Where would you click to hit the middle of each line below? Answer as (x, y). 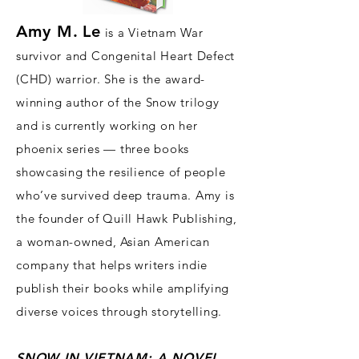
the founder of (60, 219)
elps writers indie (157, 265)
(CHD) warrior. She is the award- (111, 79)
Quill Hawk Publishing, (170, 219)
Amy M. (47, 32)
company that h (62, 265)
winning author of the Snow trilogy (118, 103)
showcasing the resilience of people (121, 172)
